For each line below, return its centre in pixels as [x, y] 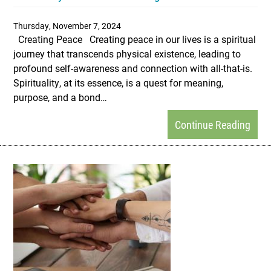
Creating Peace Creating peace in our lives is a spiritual [135, 39]
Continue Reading [213, 125]
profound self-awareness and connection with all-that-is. [133, 68]
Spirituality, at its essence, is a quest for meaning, [118, 83]
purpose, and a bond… [60, 97]
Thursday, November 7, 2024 [67, 26]
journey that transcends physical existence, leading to [127, 54]
